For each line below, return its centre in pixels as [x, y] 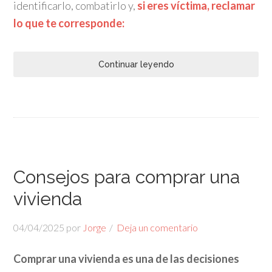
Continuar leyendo [136, 64]
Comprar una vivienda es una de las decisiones [127, 259]
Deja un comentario [158, 227]
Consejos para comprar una [127, 177]
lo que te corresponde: [69, 23]
